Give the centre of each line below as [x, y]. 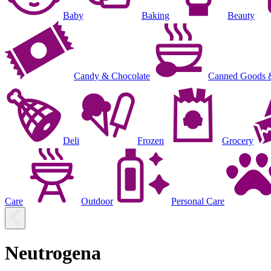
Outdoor [97, 201]
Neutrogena [53, 253]
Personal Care [198, 201]
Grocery [238, 140]
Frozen [151, 140]
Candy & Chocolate [112, 76]
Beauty [241, 15]
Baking [155, 15]
